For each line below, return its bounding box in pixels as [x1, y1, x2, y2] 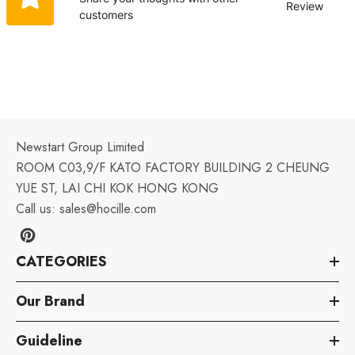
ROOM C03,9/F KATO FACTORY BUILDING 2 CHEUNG [16, 158, 330, 177]
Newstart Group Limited [16, 137, 144, 156]
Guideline [16, 330, 82, 351]
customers [78, 7, 133, 21]
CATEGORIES [16, 250, 107, 272]
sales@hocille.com [59, 199, 156, 218]
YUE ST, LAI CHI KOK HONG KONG [16, 178, 219, 197]
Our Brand [16, 290, 85, 311]
